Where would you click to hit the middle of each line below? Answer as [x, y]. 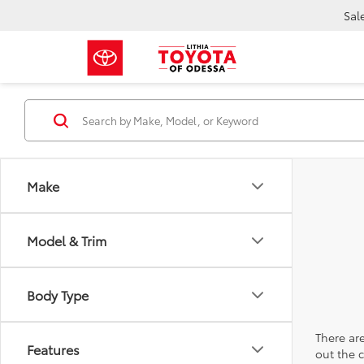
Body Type [58, 295]
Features [53, 349]
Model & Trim [67, 240]
